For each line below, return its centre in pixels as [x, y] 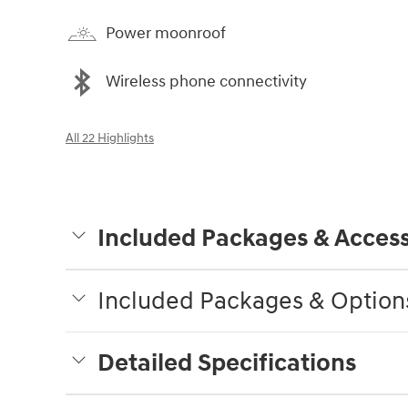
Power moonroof [166, 34]
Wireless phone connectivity [206, 82]
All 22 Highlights [110, 138]
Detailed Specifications [227, 363]
